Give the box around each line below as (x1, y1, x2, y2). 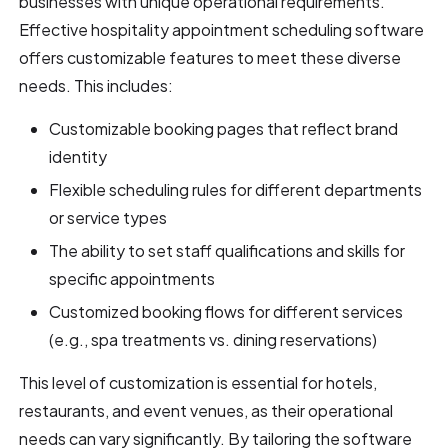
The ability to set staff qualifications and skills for (49, 239, 406, 261)
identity (49, 145, 108, 167)
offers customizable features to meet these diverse (19, 46, 402, 68)
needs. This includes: (19, 74, 174, 96)
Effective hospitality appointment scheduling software (19, 18, 425, 40)
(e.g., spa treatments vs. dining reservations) (49, 328, 378, 350)
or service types (49, 206, 168, 228)
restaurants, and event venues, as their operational (19, 399, 394, 421)
